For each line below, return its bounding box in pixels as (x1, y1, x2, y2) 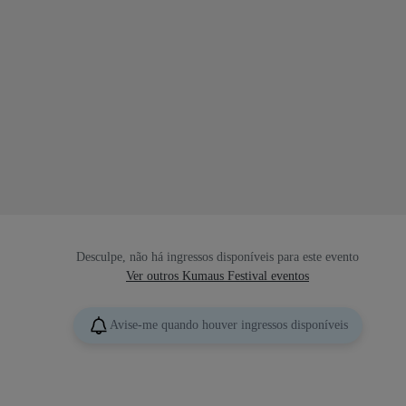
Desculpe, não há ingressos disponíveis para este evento (76, 249, 359, 264)
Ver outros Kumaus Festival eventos (126, 268, 309, 283)
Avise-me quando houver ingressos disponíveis (109, 317, 348, 332)
